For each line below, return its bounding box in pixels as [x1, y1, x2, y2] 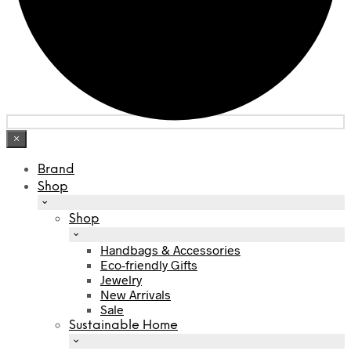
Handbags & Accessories [100, 242, 241, 258]
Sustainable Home [69, 319, 178, 333]
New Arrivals [100, 287, 171, 302]
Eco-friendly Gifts [100, 257, 197, 273]
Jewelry [100, 272, 142, 288]
